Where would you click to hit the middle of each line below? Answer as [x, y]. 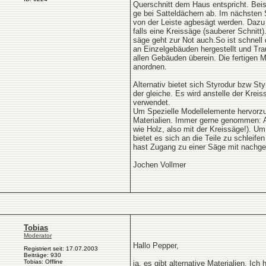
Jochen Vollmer [159, 165]
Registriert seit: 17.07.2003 [61, 248]
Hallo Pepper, [156, 246]
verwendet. [152, 102]
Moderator [38, 235]
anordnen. [150, 67]
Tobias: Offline [43, 262]
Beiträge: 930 [42, 255]
